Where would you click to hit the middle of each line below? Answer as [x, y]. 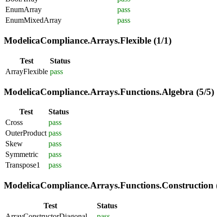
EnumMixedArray [33, 20]
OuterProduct [26, 133]
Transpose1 [23, 165]
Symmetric [22, 155]
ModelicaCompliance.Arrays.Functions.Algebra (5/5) [109, 92]
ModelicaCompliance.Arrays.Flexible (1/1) [88, 41]
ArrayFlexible [27, 71]
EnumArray [23, 10]
